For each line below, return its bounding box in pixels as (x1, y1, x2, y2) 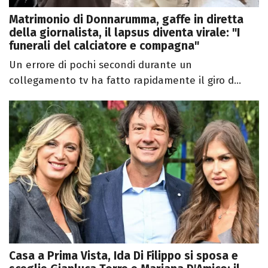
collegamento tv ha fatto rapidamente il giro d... (9, 74, 241, 87)
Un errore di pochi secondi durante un (9, 59, 192, 72)
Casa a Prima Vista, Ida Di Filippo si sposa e (9, 249, 238, 263)
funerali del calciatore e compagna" (9, 39, 199, 53)
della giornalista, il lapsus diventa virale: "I (9, 26, 240, 40)
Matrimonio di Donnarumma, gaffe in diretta (9, 13, 243, 27)
